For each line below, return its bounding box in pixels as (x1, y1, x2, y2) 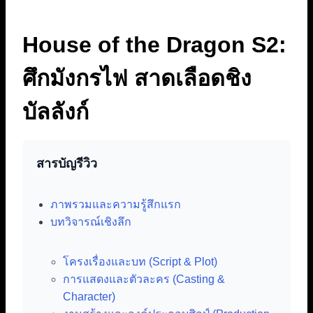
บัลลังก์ (22, 99, 89, 124)
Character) (63, 290, 115, 303)
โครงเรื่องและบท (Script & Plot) (63, 255, 217, 268)
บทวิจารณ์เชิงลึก (50, 215, 131, 228)
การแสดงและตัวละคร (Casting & (63, 272, 225, 285)
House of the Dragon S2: (22, 31, 286, 57)
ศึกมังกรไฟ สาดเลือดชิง (22, 65, 252, 91)
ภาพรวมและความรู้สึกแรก (50, 198, 181, 210)
